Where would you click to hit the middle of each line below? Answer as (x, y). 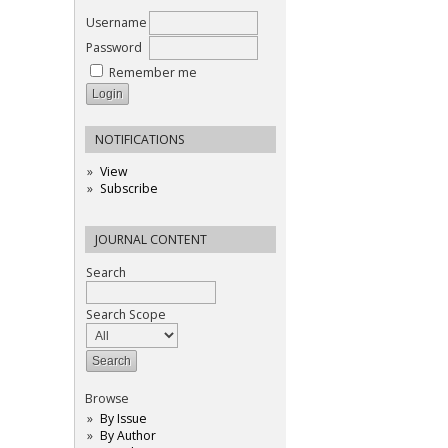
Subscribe (128, 189)
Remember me (153, 73)
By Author (127, 436)
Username (116, 23)
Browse (107, 399)
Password (114, 48)
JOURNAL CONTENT (151, 240)
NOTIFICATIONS (140, 140)
